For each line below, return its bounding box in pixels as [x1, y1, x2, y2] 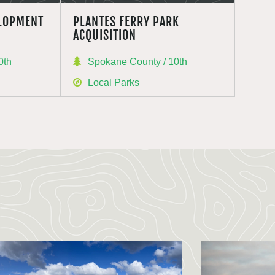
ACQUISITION [72, 28, 136, 43]
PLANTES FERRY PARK [72, 14, 179, 29]
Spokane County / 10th [87, 56, 187, 67]
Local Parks [87, 77, 139, 88]
